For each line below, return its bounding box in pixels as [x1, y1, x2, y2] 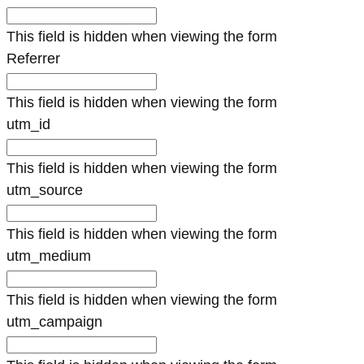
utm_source [6, 181, 83, 198]
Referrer [6, 50, 60, 67]
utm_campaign [6, 313, 102, 330]
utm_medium [6, 247, 91, 264]
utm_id [6, 115, 50, 132]
